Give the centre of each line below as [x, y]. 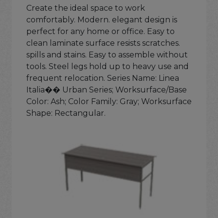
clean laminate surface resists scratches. [103, 43]
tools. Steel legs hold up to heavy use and [108, 67]
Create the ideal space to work [86, 8]
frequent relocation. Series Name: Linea [103, 78]
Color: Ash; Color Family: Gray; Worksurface [109, 102]
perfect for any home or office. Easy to [100, 32]
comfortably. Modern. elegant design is [102, 20]
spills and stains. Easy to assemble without [107, 55]
